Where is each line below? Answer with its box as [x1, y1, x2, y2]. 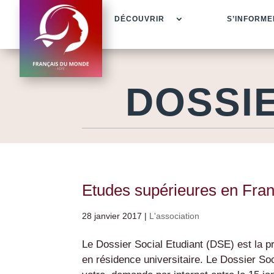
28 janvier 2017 [82, 211, 143, 221]
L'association [149, 211, 200, 221]
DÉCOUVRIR [114, 15, 165, 23]
